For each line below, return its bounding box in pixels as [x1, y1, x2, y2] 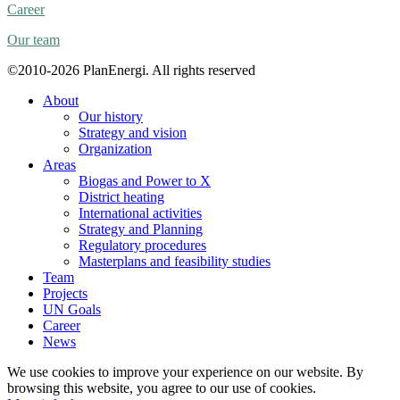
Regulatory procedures [79, 237, 206, 253]
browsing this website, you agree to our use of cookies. [7, 379, 316, 396]
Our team [7, 31, 60, 47]
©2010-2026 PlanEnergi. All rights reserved [7, 62, 255, 78]
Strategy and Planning [79, 221, 203, 237]
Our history [79, 108, 143, 124]
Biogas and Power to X [79, 172, 211, 188]
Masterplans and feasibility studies [79, 253, 271, 269]
